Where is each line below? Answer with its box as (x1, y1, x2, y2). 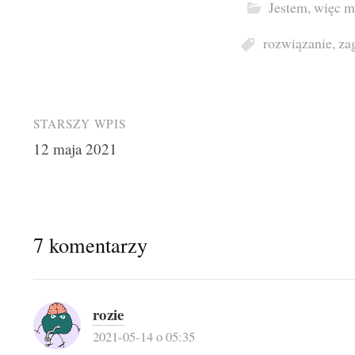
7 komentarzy (32, 231, 147, 259)
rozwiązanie (263, 33, 332, 53)
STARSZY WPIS (32, 116, 127, 132)
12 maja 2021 (32, 139, 117, 159)
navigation (32, 150, 134, 183)
